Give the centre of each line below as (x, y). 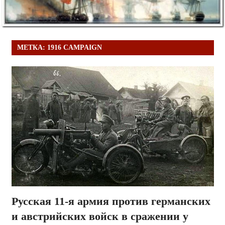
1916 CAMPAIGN (74, 48)
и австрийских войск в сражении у (100, 216)
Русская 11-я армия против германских (111, 201)
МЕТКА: (32, 48)
